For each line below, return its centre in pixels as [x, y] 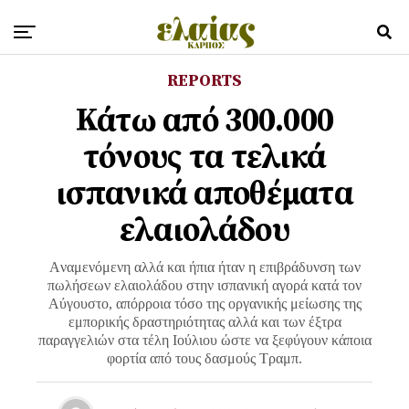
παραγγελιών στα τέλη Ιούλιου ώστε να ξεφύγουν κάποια [204, 340]
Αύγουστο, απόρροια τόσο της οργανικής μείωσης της [204, 304]
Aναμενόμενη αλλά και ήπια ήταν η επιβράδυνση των [204, 267]
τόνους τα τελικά [204, 157]
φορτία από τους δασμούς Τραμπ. [204, 358]
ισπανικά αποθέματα [204, 194]
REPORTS [204, 81]
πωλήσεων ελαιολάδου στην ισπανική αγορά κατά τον [204, 285]
